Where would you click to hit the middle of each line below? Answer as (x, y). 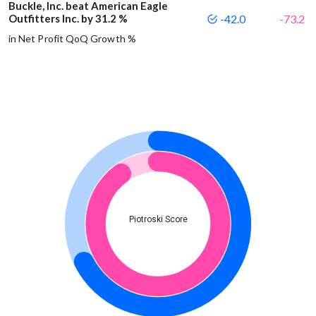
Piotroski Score (158, 220)
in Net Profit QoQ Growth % (72, 39)
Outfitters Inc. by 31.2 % (68, 19)
